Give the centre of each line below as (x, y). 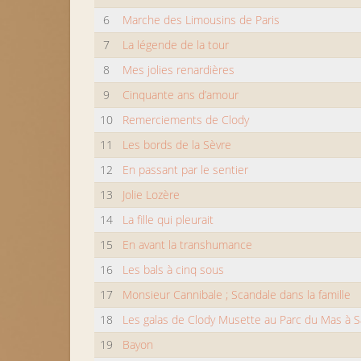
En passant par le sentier (186, 170)
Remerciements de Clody (186, 120)
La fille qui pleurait (168, 220)
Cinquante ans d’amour (181, 95)
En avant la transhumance (188, 245)
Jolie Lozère (151, 195)
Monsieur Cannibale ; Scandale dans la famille (237, 295)
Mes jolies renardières (179, 70)
